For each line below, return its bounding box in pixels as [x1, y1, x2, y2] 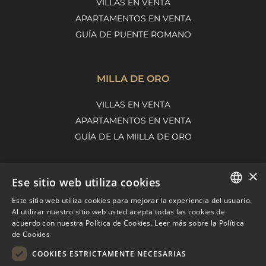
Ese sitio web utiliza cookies [12, 175, 161, 189]
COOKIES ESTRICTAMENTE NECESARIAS [32, 248, 186, 259]
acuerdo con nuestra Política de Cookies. [12, 218, 153, 228]
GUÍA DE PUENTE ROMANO [75, 29, 191, 40]
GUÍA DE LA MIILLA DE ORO [74, 131, 192, 142]
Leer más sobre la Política [154, 218, 245, 228]
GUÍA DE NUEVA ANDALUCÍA [72, 233, 194, 245]
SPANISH [221, 224, 248, 233]
